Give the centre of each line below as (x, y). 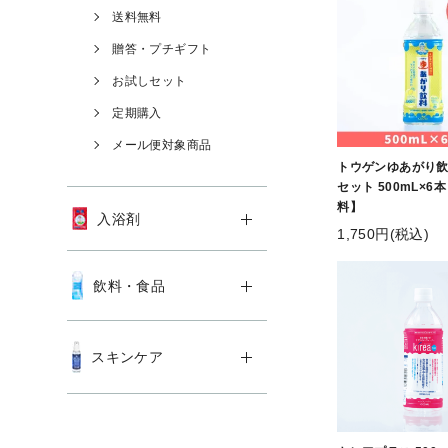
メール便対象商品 (162, 145)
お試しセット (149, 81)
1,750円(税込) (383, 233)
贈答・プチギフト (162, 49)
